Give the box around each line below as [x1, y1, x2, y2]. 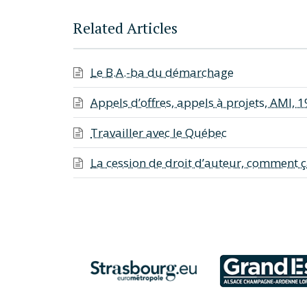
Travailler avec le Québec [90, 124, 227, 140]
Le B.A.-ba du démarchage [90, 64, 234, 80]
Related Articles [73, 17, 177, 38]
